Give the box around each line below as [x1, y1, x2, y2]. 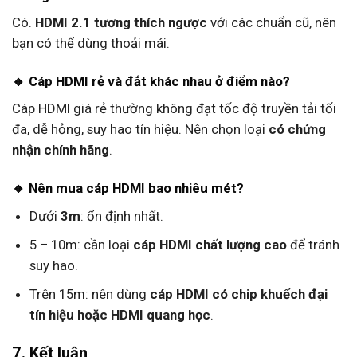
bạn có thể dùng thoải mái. [12, 35, 170, 52]
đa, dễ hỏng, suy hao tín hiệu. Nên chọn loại [12, 121, 269, 138]
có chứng [269, 121, 326, 138]
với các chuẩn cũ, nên [207, 14, 336, 31]
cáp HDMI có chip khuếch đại [149, 285, 328, 302]
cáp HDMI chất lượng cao [132, 236, 287, 253]
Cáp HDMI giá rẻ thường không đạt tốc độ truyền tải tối [12, 100, 336, 117]
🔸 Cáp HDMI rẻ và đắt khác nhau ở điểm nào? [12, 73, 290, 89]
